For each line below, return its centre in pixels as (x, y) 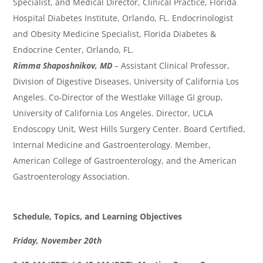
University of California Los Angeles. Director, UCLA (113, 113)
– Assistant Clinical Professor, (171, 65)
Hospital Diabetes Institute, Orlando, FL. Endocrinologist (123, 18)
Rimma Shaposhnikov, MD (63, 65)
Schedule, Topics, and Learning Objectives (98, 216)
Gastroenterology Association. (72, 176)
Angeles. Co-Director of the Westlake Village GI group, (118, 97)
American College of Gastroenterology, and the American (125, 160)
